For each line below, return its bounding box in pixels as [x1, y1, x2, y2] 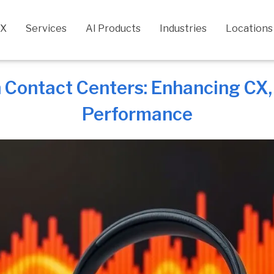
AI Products [86, 23, 141, 34]
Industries [160, 23, 207, 34]
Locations [226, 23, 273, 34]
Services [26, 23, 67, 34]
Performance [81, 103, 193, 125]
